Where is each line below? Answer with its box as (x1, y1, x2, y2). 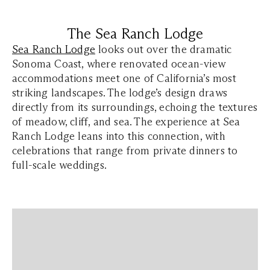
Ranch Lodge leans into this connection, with (12, 130, 225, 143)
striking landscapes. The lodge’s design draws (12, 86, 228, 99)
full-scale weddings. (12, 159, 107, 172)
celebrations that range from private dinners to (12, 144, 238, 157)
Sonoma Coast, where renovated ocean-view (12, 57, 226, 71)
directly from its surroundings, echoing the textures (12, 101, 258, 114)
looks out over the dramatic (95, 43, 232, 56)
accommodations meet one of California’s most (12, 72, 236, 85)
